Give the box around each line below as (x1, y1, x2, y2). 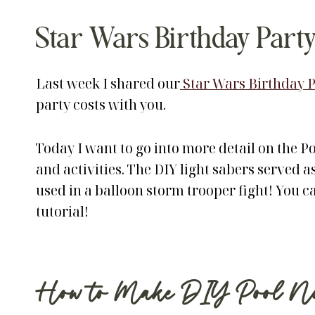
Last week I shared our (36, 74, 180, 93)
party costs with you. (36, 95, 166, 114)
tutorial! (36, 202, 89, 221)
